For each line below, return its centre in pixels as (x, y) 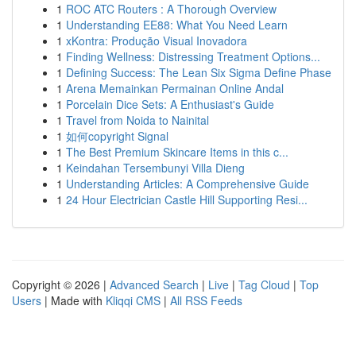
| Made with (74, 300)
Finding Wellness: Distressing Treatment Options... (193, 56)
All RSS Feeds (206, 300)
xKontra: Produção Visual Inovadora (157, 41)
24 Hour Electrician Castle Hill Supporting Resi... (187, 199)
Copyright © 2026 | (61, 284)
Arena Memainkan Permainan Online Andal (175, 88)
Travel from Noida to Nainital (137, 120)
